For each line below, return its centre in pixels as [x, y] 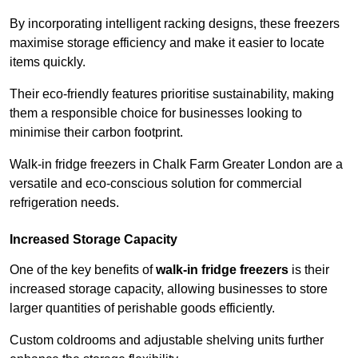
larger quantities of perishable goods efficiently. [144, 308]
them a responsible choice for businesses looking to [156, 113]
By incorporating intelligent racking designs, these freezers [175, 24]
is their [309, 270]
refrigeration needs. [64, 203]
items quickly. [49, 62]
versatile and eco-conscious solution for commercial [156, 184]
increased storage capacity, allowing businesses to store [169, 289]
